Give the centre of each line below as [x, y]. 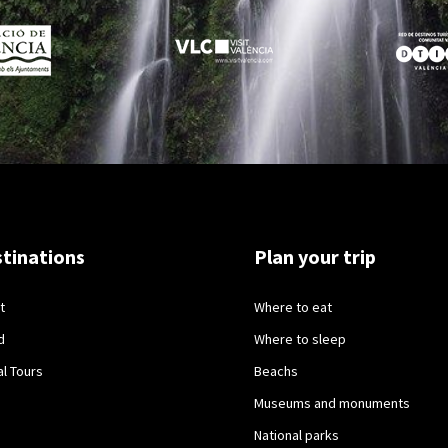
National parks [296, 434]
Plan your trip [314, 256]
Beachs [275, 370]
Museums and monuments [331, 402]
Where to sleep [299, 338]
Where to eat [292, 306]
